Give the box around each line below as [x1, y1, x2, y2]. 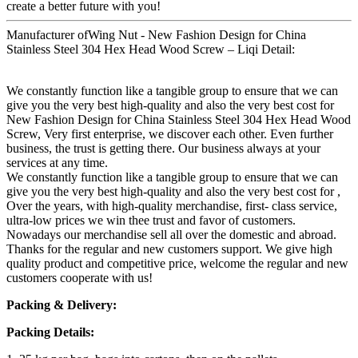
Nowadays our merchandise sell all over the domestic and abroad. [6, 228, 336, 242]
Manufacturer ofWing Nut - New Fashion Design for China [6, 28, 306, 42]
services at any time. [6, 156, 108, 170]
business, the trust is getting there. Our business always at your [6, 141, 320, 156]
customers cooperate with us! [6, 271, 153, 285]
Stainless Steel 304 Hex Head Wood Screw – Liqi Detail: [6, 42, 295, 57]
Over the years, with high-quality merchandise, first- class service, [6, 199, 337, 213]
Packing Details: [6, 325, 94, 340]
